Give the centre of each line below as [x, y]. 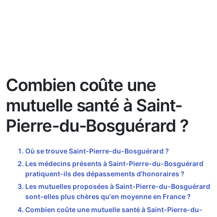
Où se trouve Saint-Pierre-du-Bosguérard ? [97, 151]
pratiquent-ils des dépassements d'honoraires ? [105, 174]
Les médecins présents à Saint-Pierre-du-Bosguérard [114, 163]
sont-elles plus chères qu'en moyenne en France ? [108, 197]
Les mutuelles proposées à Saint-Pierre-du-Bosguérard [118, 186]
